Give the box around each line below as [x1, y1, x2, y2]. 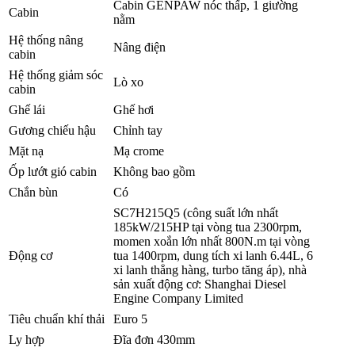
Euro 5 [113, 311, 147, 326]
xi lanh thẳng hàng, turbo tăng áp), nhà [113, 262, 307, 277]
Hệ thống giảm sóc [9, 67, 103, 82]
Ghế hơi [113, 102, 154, 116]
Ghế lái [9, 102, 45, 116]
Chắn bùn [9, 185, 58, 199]
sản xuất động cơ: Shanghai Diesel [113, 277, 286, 291]
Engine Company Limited [113, 291, 243, 305]
